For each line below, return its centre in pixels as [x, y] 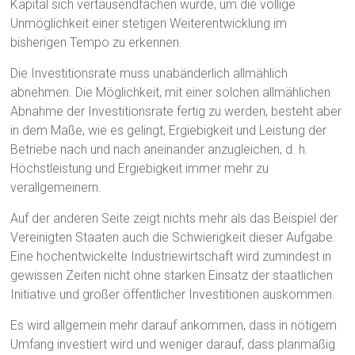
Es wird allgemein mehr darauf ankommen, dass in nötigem [174, 326]
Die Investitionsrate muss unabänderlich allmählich [149, 74]
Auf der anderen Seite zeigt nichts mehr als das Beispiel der [174, 219]
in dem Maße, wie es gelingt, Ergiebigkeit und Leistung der [169, 131]
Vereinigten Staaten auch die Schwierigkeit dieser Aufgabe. [174, 238]
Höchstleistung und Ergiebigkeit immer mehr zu [140, 169]
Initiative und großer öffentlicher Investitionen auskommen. [173, 295]
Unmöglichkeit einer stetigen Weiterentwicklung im [149, 24]
